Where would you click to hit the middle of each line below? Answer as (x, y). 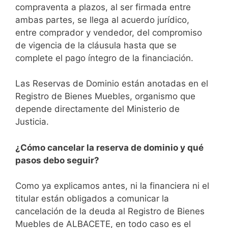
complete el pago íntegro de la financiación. (104, 58)
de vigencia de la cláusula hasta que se (96, 45)
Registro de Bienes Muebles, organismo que (105, 96)
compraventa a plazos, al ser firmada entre (103, 7)
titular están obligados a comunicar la (92, 199)
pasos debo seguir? (57, 160)
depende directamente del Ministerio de (97, 109)
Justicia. (32, 122)
